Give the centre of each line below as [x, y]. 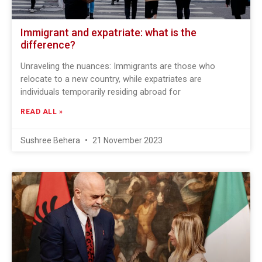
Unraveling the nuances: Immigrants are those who [118, 66]
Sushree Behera [51, 140]
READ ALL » [42, 112]
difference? [48, 45]
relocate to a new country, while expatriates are [111, 79]
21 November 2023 [127, 140]
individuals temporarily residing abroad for [101, 92]
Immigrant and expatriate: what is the [108, 32]
